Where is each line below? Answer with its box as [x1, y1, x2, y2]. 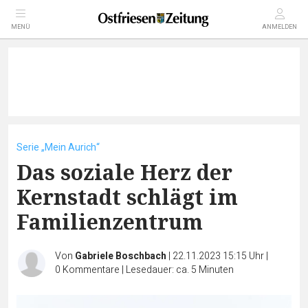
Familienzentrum [16, 208, 203, 236]
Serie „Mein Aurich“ [16, 140, 100, 155]
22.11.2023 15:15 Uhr [173, 249, 266, 263]
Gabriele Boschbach [75, 249, 166, 263]
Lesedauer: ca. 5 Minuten [126, 263, 234, 277]
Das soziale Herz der [16, 158, 232, 186]
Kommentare [63, 263, 120, 277]
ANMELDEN [262, 23, 297, 32]
